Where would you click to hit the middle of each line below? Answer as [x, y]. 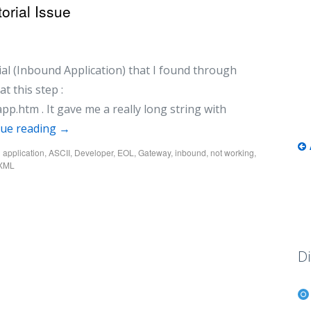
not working [232, 152]
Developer [94, 152]
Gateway [154, 152]
